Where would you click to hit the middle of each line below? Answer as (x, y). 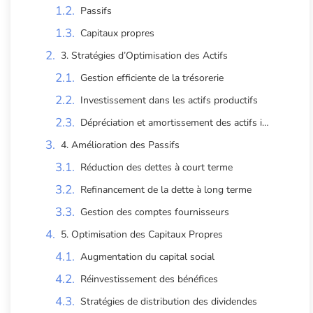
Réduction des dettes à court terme (156, 167)
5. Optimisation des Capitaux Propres (142, 234)
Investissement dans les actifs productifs (169, 100)
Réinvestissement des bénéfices (149, 279)
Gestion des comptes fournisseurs (155, 212)
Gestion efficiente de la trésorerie (152, 78)
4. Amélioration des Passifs (120, 145)
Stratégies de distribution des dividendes (169, 301)
